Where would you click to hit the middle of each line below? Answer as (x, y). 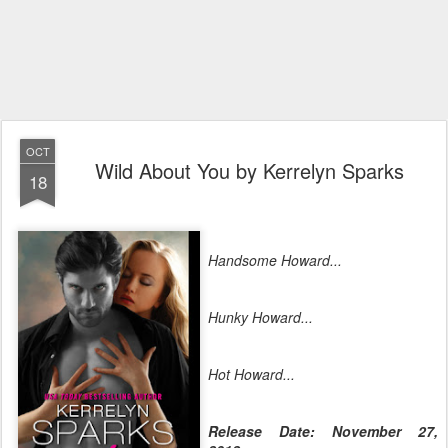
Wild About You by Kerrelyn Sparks (249, 170)
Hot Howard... (251, 374)
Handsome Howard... (275, 260)
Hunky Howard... (260, 317)
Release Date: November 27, (323, 431)
